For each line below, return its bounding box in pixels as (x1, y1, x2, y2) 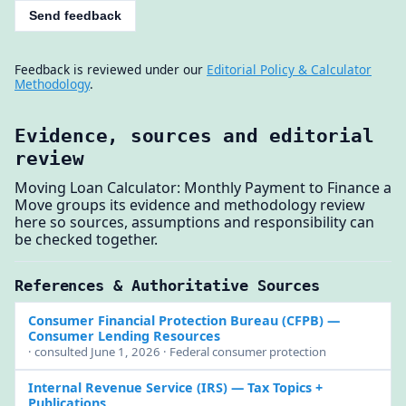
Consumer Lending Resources (27, 326, 220, 344)
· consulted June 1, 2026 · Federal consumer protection (27, 343, 326, 361)
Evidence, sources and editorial (14, 123, 374, 147)
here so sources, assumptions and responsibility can (14, 212, 374, 233)
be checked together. (14, 229, 158, 250)
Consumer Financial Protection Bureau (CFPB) (27, 311, 324, 329)
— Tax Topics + (227, 378, 323, 396)
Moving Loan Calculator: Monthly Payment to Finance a (14, 178, 391, 198)
